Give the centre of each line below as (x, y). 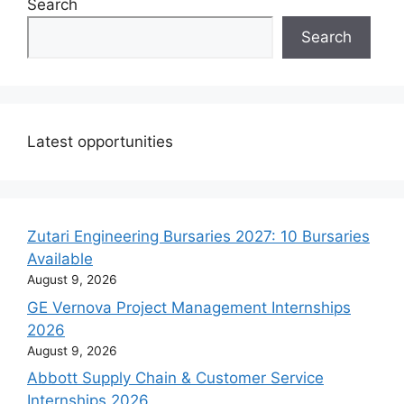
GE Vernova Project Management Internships (189, 307)
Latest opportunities (100, 142)
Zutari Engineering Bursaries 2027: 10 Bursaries (198, 237)
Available (60, 259)
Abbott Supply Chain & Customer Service (175, 378)
